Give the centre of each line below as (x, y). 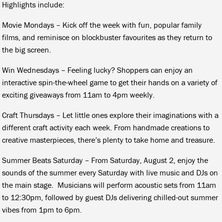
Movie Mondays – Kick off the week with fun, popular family (102, 25)
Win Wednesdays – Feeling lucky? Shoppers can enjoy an (98, 70)
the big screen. (27, 49)
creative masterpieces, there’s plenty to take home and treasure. (109, 139)
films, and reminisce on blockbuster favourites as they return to (107, 37)
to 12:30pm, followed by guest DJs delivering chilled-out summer (110, 197)
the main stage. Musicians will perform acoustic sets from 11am (109, 185)
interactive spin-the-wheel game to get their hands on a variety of (110, 82)
